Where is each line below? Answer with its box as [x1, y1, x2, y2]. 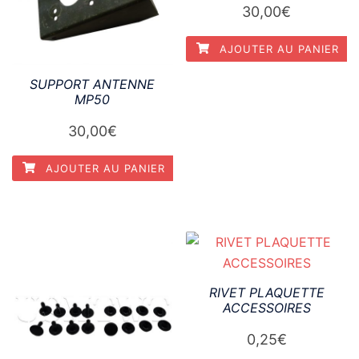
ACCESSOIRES [222, 299, 311, 316]
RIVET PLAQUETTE [208, 284, 325, 301]
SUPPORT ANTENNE [30, 75, 155, 92]
